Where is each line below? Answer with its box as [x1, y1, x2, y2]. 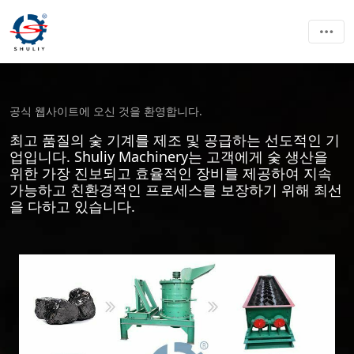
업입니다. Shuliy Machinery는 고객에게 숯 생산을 [9, 147, 328, 166]
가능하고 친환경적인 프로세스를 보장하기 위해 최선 [9, 180, 342, 199]
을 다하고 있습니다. [9, 197, 135, 216]
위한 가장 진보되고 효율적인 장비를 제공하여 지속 [9, 164, 332, 183]
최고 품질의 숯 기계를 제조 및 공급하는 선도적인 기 [9, 130, 340, 149]
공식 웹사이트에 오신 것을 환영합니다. [9, 104, 202, 119]
